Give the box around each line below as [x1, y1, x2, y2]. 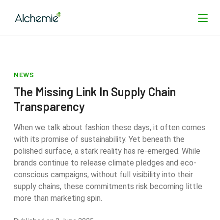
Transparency [14, 99, 85, 113]
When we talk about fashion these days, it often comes [14, 123, 205, 132]
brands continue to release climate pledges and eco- [14, 158, 196, 167]
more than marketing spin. [14, 193, 102, 203]
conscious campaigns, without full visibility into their [14, 170, 193, 179]
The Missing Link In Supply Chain [14, 84, 176, 99]
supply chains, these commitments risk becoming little [14, 182, 202, 191]
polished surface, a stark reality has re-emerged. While [14, 146, 200, 156]
